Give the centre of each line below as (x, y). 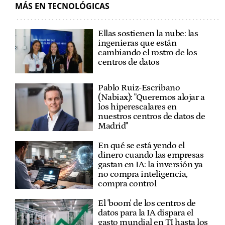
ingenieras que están (137, 43)
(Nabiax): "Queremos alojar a (151, 97)
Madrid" (113, 126)
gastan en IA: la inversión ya (150, 164)
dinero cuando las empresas (151, 155)
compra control (127, 184)
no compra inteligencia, (143, 174)
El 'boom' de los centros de (147, 203)
